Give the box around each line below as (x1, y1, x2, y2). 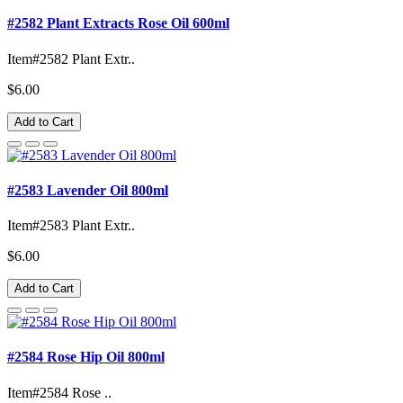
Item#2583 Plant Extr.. (7, 218, 135, 234)
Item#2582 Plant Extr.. (7, 50, 135, 67)
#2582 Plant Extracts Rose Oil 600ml (7, 15, 229, 31)
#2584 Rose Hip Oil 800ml (7, 349, 165, 365)
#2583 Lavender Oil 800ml (7, 182, 168, 198)
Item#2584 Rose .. (7, 384, 112, 400)
